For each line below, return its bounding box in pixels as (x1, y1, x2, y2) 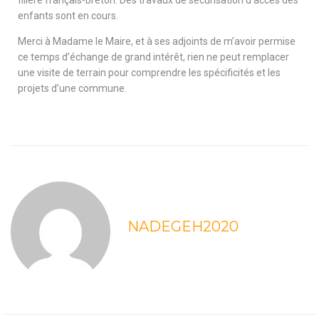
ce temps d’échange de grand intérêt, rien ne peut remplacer (18, 51, 289, 63)
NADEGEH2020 (127, 217, 239, 235)
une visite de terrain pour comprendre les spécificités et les (18, 66, 281, 78)
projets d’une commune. (18, 82, 127, 94)
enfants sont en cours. (18, 9, 118, 21)
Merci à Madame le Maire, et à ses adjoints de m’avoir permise (18, 35, 296, 47)
